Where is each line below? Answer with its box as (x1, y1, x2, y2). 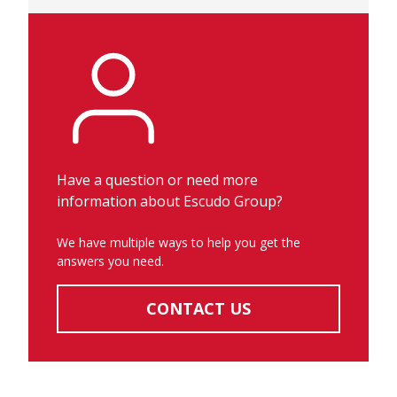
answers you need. (57, 253, 164, 269)
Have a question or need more (57, 170, 258, 190)
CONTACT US (146, 298, 251, 319)
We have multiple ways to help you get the (57, 234, 300, 251)
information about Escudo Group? (57, 191, 283, 211)
